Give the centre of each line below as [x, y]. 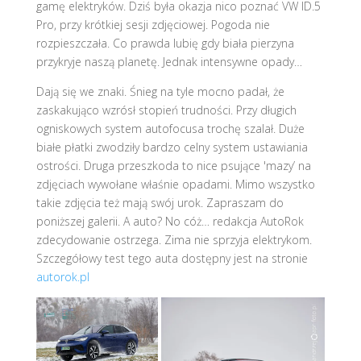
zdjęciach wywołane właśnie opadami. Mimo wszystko [175, 184]
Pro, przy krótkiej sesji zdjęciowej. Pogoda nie [153, 25]
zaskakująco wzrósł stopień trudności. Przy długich [166, 110]
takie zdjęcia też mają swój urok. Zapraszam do [160, 203]
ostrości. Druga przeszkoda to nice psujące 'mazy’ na [173, 166]
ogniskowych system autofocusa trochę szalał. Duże [170, 129]
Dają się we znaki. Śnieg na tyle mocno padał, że [160, 91]
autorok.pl [62, 277]
